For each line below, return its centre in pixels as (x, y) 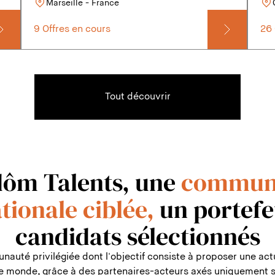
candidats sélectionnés (137, 236)
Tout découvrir (137, 97)
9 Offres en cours (72, 29)
